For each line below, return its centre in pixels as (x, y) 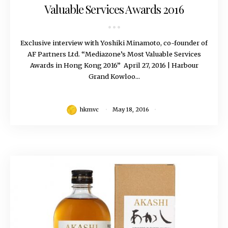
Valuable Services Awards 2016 (114, 9)
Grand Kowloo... (114, 77)
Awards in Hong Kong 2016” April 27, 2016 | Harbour (114, 65)
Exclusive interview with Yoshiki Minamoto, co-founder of (114, 43)
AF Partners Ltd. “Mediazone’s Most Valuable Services (114, 54)
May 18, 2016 (131, 110)
